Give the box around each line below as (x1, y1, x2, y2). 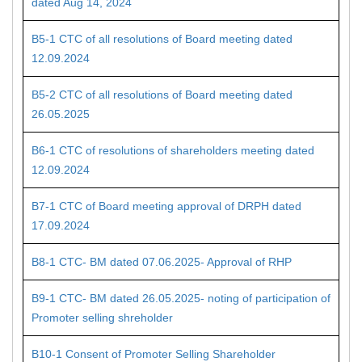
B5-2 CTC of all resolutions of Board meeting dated (32, 88, 293, 101)
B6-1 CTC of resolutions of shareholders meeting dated (32, 144, 314, 157)
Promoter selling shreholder (32, 311, 173, 324)
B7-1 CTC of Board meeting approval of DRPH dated (32, 200, 301, 213)
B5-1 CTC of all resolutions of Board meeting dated (32, 32, 293, 45)
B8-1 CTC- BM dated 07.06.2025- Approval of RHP (32, 255, 292, 268)
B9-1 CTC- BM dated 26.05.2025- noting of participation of (32, 292, 330, 305)
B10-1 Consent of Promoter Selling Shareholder (32, 347, 276, 360)
